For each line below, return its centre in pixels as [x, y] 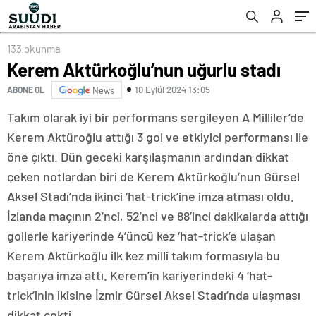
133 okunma [34, 48]
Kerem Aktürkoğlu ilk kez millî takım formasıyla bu [144, 255]
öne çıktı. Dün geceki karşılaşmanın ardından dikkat [148, 156]
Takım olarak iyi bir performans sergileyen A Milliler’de [156, 117]
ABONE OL [26, 90]
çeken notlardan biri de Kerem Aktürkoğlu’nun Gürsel [153, 176]
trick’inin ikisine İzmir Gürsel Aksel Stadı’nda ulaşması [154, 294]
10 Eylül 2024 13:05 [172, 90]
